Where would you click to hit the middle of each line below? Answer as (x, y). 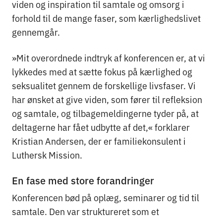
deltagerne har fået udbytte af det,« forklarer (101, 127)
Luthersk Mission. (47, 154)
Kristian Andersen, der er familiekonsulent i (99, 140)
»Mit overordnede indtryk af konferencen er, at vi (109, 57)
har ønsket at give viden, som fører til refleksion (107, 99)
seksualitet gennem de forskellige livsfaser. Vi (104, 85)
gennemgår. (36, 31)
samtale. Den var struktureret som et (85, 211)
